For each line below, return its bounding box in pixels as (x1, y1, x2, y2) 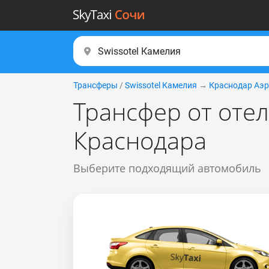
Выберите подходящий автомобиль (73, 161, 261, 175)
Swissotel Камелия (125, 80, 197, 90)
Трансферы (73, 80, 118, 90)
